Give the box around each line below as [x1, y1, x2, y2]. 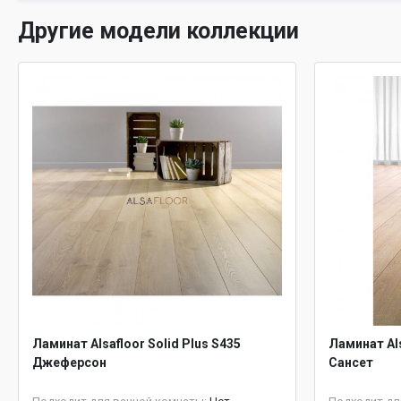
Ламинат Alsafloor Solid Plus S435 [32, 337, 241, 351]
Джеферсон [32, 355, 107, 370]
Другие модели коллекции [18, 18, 299, 44]
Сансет [328, 355, 373, 370]
